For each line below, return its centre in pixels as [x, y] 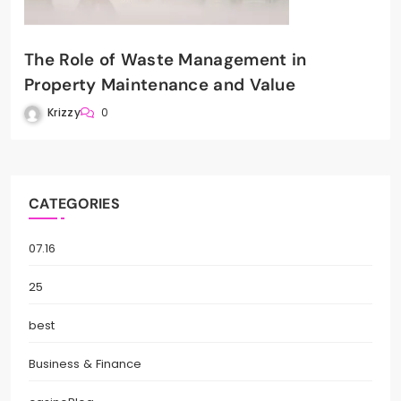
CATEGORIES [74, 204]
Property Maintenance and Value [160, 85]
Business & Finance [85, 364]
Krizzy [64, 113]
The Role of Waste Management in [166, 60]
